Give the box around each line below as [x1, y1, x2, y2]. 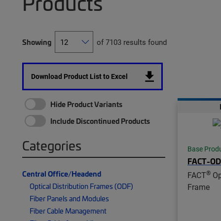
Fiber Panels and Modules [30, 193, 109, 203]
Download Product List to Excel [31, 71, 128, 81]
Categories [22, 136, 81, 154]
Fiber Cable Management [30, 205, 107, 216]
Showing [22, 37, 51, 47]
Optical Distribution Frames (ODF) [30, 181, 133, 191]
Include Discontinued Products [50, 115, 150, 126]
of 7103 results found [97, 37, 167, 47]
